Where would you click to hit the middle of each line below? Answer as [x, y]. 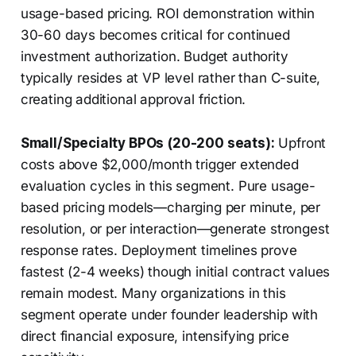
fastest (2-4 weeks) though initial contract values [175, 272]
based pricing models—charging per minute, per [170, 208]
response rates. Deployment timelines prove [159, 251]
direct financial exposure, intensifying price [155, 337]
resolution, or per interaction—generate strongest [175, 229]
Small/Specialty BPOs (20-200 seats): [147, 143]
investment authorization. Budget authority [154, 57]
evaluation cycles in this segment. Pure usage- [168, 186]
